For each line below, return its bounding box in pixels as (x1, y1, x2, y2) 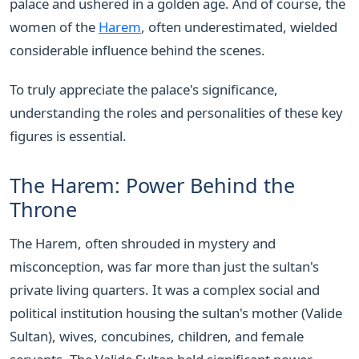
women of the (10, 17, 99, 36)
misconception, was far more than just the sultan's (10, 257, 319, 276)
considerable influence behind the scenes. (10, 40, 265, 59)
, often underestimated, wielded (141, 17, 337, 36)
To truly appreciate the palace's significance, (10, 79, 278, 99)
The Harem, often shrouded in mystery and (10, 234, 276, 253)
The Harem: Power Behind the (10, 171, 295, 199)
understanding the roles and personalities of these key (10, 103, 343, 122)
